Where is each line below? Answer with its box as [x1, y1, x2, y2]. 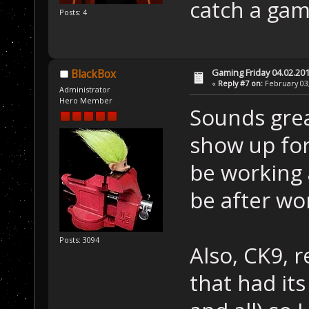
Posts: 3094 [59, 234, 100, 245]
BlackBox [70, 66, 116, 81]
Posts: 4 [59, 6, 88, 17]
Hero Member [59, 95, 113, 106]
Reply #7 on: [218, 77, 263, 88]
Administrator [59, 84, 111, 95]
